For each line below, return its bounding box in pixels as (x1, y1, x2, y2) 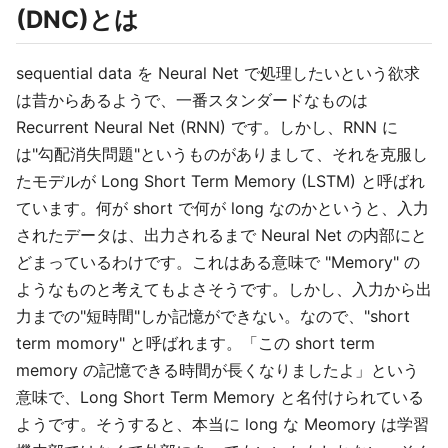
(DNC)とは (16, 5, 139, 34)
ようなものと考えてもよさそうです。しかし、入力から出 (16, 279, 432, 299)
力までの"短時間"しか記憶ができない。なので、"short (16, 306, 410, 326)
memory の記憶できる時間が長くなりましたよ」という (16, 360, 419, 380)
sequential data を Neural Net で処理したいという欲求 (16, 63, 420, 83)
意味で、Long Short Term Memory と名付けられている (16, 387, 424, 407)
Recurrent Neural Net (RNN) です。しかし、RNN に (16, 117, 398, 137)
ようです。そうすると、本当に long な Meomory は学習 (16, 414, 429, 434)
